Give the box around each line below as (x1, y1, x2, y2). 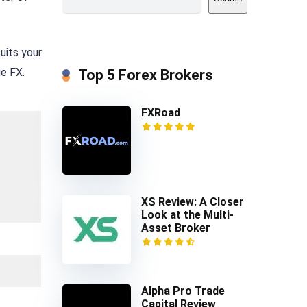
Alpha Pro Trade (141, 284, 225, 297)
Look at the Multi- (141, 208, 234, 221)
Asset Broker (141, 221, 210, 234)
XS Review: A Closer (141, 195, 244, 208)
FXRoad (141, 106, 180, 119)
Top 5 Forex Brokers (78, 66, 213, 84)
